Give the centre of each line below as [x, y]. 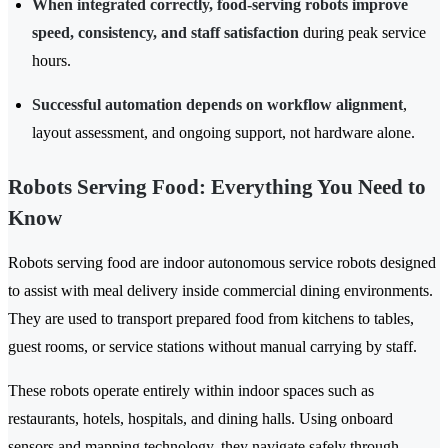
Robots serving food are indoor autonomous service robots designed [222, 263]
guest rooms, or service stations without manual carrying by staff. [212, 347]
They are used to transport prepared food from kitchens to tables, [211, 319]
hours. [51, 61]
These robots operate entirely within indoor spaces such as [191, 391]
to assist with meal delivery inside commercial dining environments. [220, 291]
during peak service [362, 33]
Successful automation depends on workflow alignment [217, 105]
